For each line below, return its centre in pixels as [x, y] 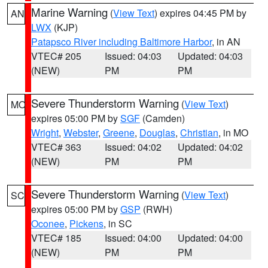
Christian [199, 133]
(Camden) [162, 118]
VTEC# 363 [56, 147]
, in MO [233, 133]
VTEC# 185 [56, 238]
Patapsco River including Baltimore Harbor [121, 42]
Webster [81, 133]
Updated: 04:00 [211, 238]
